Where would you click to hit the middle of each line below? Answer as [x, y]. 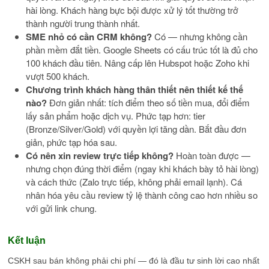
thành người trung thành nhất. [83, 23]
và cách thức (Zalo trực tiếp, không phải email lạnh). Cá [134, 181]
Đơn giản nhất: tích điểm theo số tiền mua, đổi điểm [149, 102]
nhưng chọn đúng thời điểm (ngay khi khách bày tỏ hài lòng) [143, 168]
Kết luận [27, 240]
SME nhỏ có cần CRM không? [89, 36]
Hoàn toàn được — [212, 155]
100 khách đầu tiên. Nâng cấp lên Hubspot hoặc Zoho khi [138, 62]
